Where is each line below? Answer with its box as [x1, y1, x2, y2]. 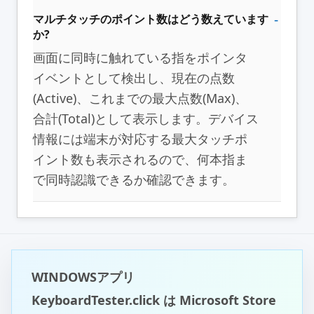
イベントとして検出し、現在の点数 [33, 69, 235, 86]
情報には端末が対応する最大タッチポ [33, 130, 247, 147]
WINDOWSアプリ [32, 268, 135, 285]
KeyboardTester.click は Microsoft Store [32, 291, 276, 308]
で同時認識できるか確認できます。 [33, 170, 235, 188]
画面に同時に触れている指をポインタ [33, 48, 247, 66]
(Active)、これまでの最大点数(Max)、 [33, 89, 247, 107]
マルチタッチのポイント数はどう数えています [33, 11, 268, 27]
